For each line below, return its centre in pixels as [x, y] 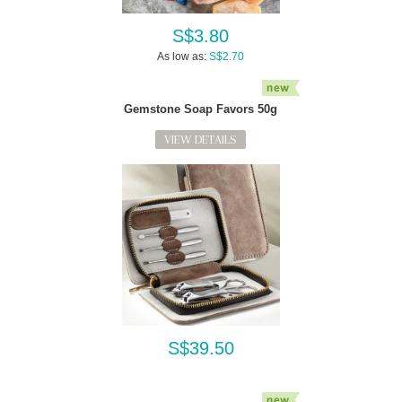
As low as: [182, 57]
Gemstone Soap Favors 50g [201, 109]
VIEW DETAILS [201, 140]
